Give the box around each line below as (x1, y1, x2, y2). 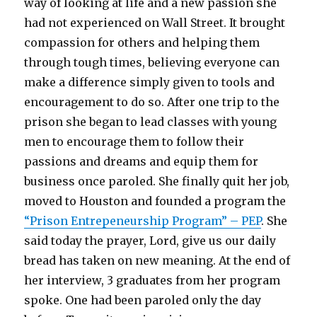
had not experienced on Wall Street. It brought (24, 16, 286, 30)
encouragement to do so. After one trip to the (24, 95, 280, 110)
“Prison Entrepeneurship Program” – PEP (24, 214, 262, 229)
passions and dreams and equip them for (24, 154, 259, 169)
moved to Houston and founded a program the (24, 194, 287, 209)
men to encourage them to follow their (24, 134, 245, 149)
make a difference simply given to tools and (24, 75, 275, 90)
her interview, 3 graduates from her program (24, 273, 281, 288)
